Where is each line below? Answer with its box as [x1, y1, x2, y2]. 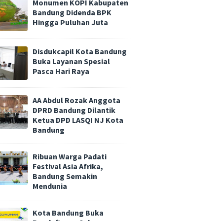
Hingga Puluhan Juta [33, 17, 108, 27]
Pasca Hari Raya [33, 66, 89, 76]
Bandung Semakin [33, 171, 97, 181]
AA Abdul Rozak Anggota [33, 95, 120, 105]
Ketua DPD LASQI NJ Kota [33, 115, 123, 125]
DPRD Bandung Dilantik [33, 105, 115, 115]
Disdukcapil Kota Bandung [33, 46, 127, 56]
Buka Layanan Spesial [33, 56, 110, 66]
